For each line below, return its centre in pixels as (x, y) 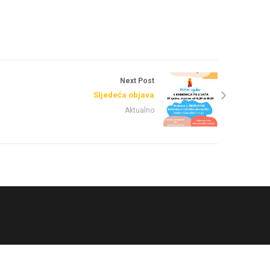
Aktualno (140, 110)
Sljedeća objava (124, 95)
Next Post (137, 80)
